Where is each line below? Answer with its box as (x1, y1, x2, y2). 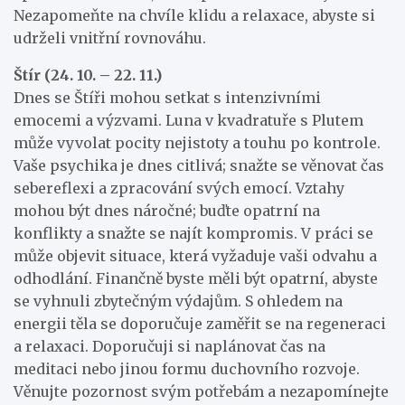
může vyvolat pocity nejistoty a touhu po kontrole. (14, 133, 381, 152)
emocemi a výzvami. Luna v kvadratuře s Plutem (14, 110, 363, 129)
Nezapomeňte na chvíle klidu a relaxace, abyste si (14, 5, 375, 24)
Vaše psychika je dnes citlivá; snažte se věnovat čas (14, 155, 384, 174)
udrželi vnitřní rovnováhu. (14, 28, 206, 47)
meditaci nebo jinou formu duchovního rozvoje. (14, 359, 360, 378)
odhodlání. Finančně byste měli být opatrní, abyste (14, 268, 378, 287)
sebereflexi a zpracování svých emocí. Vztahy (14, 178, 344, 197)
